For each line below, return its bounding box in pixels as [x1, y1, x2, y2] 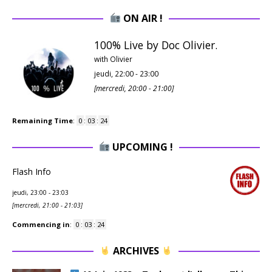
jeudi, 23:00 [12, 188, 47, 197]
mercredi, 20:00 [96, 83, 147, 93]
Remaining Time [12, 115, 73, 125]
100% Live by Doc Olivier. [94, 37, 217, 52]
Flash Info [12, 165, 51, 177]
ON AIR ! [120, 11, 163, 25]
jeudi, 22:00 [94, 68, 134, 78]
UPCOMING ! [110, 140, 174, 154]
